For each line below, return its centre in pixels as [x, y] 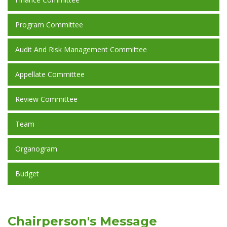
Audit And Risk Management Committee [81, 49]
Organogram [36, 149]
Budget [27, 174]
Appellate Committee [50, 74]
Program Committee [49, 25]
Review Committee [46, 99]
